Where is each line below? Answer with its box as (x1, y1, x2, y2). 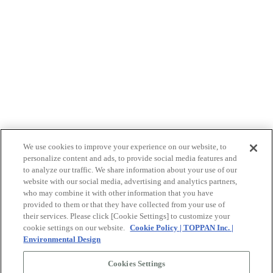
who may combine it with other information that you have (23, 188, 214, 197)
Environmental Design (23, 235, 101, 244)
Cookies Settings (107, 259, 166, 268)
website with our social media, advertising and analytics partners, (23, 177, 238, 186)
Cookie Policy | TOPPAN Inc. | (130, 223, 234, 232)
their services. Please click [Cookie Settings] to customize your (23, 211, 230, 221)
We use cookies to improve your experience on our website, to (23, 142, 227, 151)
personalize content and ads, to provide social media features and (23, 154, 238, 163)
